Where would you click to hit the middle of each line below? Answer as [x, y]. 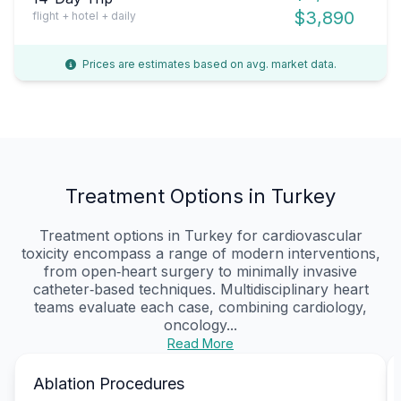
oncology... [200, 324]
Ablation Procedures [109, 383]
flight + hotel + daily [84, 15]
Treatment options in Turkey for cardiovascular [200, 235]
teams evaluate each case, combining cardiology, [200, 307]
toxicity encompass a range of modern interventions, [200, 253]
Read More [200, 343]
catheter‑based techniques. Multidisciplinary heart [200, 289]
